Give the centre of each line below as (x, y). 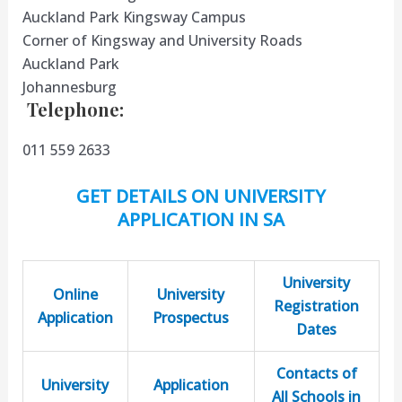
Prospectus (191, 317)
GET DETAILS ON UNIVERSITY (201, 196)
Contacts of (316, 373)
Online (75, 294)
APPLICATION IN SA (201, 219)
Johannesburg (69, 87)
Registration (317, 306)
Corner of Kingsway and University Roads (162, 40)
